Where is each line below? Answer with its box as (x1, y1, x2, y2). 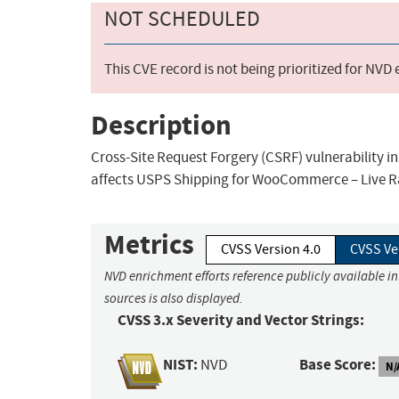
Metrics (104, 226, 194, 264)
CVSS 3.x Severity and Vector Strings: (118, 310, 364, 331)
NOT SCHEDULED (104, 5, 260, 33)
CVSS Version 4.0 (221, 240, 321, 259)
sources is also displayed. (104, 290, 243, 307)
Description (91, 106, 232, 143)
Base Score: (299, 354, 377, 376)
